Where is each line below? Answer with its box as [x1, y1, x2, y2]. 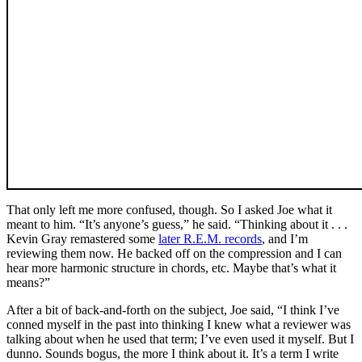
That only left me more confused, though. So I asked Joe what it [6, 202, 332, 217]
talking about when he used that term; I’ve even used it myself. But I [6, 331, 354, 346]
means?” [6, 275, 50, 289]
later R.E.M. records [158, 231, 262, 246]
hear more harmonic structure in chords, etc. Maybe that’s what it [6, 260, 336, 275]
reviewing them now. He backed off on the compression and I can [6, 246, 342, 260]
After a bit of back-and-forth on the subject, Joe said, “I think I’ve [6, 302, 339, 317]
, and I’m [262, 231, 308, 246]
